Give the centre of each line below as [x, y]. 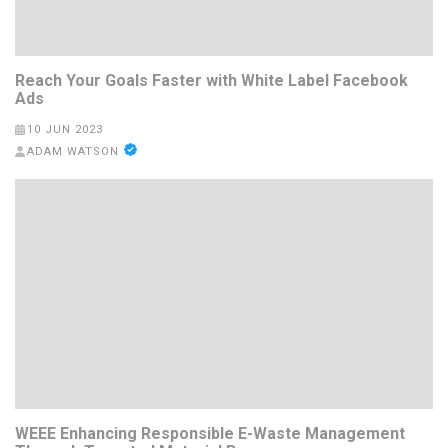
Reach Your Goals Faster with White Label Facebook [211, 81]
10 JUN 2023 [64, 130]
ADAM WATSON [72, 152]
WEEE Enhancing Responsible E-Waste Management [210, 433]
